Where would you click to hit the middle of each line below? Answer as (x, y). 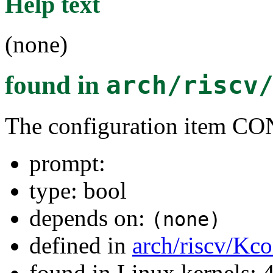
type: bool (78, 190)
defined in (81, 245)
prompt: (67, 163)
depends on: (90, 218)
